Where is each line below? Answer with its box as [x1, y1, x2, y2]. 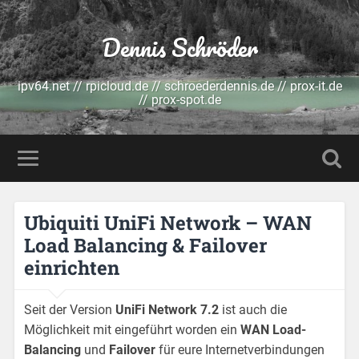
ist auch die [219, 302, 288, 318]
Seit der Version [24, 302, 116, 318]
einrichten [24, 255, 120, 281]
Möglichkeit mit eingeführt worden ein [24, 322, 241, 338]
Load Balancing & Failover [24, 232, 268, 259]
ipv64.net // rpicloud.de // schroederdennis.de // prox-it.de [17, 79, 342, 94]
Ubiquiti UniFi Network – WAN [24, 210, 313, 236]
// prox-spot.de [138, 92, 221, 107]
